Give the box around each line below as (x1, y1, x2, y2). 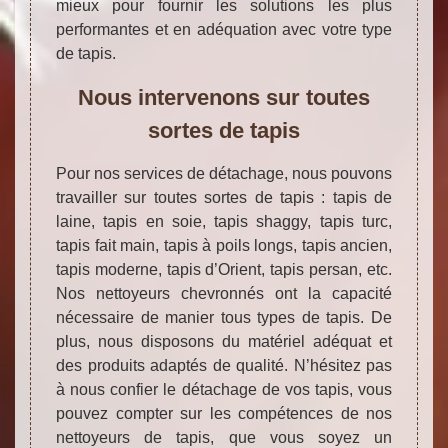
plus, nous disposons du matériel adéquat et (56, 333, 392, 351)
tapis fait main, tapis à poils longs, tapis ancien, (56, 237, 392, 255)
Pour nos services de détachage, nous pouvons (56, 165, 392, 183)
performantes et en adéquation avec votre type (56, 21, 392, 39)
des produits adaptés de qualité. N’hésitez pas (56, 357, 392, 375)
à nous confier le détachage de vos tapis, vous (56, 381, 392, 399)
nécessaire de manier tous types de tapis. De (56, 309, 392, 327)
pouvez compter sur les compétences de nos (56, 405, 392, 423)
